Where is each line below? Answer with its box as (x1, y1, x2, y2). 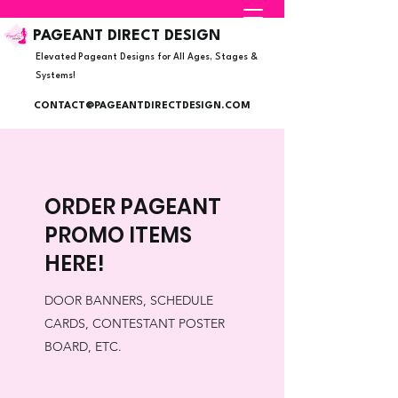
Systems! (36, 71, 76, 80)
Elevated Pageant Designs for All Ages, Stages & (36, 52, 258, 61)
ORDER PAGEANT (44, 192, 221, 221)
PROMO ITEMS (44, 220, 192, 250)
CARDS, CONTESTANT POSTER (44, 315, 225, 331)
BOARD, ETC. (44, 338, 122, 354)
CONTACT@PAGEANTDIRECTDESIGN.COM (34, 101, 251, 111)
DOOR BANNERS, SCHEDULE (44, 292, 213, 308)
